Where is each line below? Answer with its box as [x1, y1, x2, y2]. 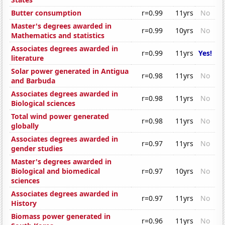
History [11, 198, 37, 208]
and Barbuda [11, 76, 56, 86]
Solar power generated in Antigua [11, 66, 129, 76]
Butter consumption [11, 8, 82, 18]
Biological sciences [11, 98, 76, 108]
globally [11, 121, 39, 131]
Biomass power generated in [11, 211, 111, 221]
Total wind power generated [11, 111, 109, 122]
